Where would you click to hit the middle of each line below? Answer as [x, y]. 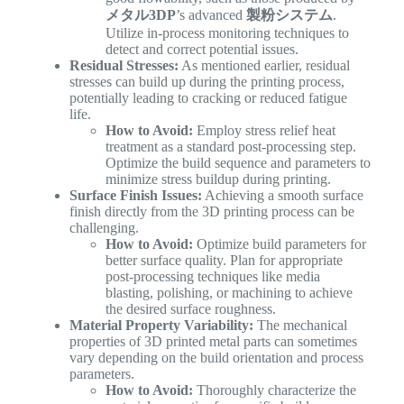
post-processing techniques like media [212, 277]
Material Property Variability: [161, 326]
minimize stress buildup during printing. [218, 179]
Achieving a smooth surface [282, 196]
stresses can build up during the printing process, [207, 82]
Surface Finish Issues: [135, 196]
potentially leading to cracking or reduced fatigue [208, 98]
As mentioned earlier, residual [264, 66]
